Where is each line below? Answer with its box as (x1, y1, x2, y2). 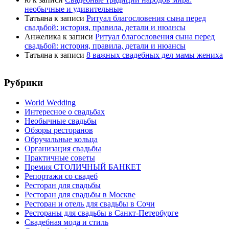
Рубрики (4, 77, 43, 88)
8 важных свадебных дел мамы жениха (86, 50, 223, 59)
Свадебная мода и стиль (25, 217, 108, 226)
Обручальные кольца (25, 134, 98, 144)
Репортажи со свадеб (25, 171, 98, 180)
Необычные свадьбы (25, 116, 97, 125)
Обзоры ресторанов (25, 125, 93, 134)
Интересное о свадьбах (25, 107, 105, 116)
